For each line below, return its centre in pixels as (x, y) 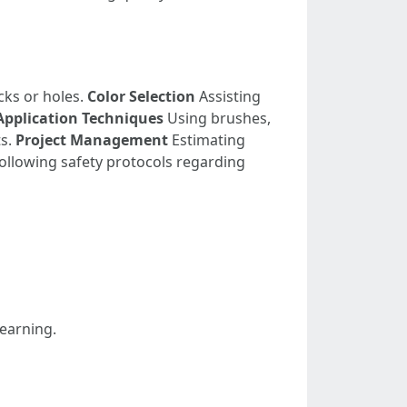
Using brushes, (217, 118)
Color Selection (141, 96)
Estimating (207, 140)
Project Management (92, 140)
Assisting (228, 96)
